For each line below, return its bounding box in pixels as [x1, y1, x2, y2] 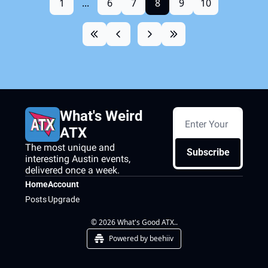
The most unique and [25, 142, 115, 153]
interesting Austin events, [25, 153, 130, 165]
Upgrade [48, 194, 80, 204]
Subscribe [186, 147, 230, 158]
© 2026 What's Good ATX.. [90, 217, 178, 227]
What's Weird [60, 108, 143, 124]
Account [48, 179, 79, 189]
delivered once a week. [25, 165, 120, 176]
